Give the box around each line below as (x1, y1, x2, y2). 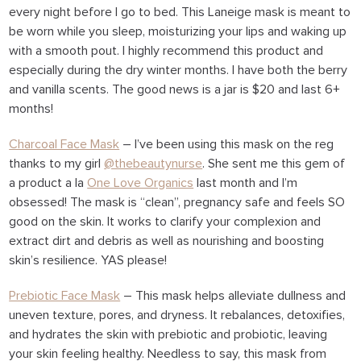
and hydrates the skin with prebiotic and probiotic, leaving (9, 328, 328, 341)
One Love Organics (87, 176, 194, 189)
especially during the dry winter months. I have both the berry (9, 64, 348, 77)
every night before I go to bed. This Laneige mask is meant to (9, 6, 351, 19)
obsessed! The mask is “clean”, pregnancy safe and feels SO (9, 196, 346, 209)
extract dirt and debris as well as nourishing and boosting (9, 234, 325, 247)
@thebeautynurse (104, 157, 203, 170)
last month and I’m (193, 176, 298, 189)
